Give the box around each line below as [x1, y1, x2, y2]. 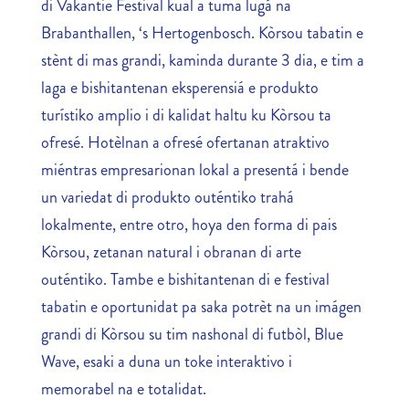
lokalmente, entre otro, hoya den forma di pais [40, 212, 337, 236]
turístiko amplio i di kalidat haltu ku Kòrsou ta [40, 102, 331, 127]
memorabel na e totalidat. [40, 376, 206, 401]
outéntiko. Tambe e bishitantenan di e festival [40, 267, 330, 291]
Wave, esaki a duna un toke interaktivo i [40, 349, 292, 373]
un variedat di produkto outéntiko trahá [40, 184, 294, 209]
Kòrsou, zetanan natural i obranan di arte [40, 239, 301, 264]
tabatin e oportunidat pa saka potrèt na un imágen [40, 294, 362, 319]
